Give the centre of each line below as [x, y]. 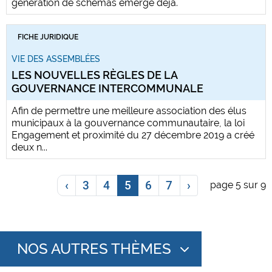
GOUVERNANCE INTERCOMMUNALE [107, 88]
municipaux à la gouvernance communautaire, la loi [128, 123]
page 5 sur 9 [238, 185]
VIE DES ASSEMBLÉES [56, 59]
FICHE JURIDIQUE [48, 37]
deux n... [29, 147]
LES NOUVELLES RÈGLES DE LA [94, 75]
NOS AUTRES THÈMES [94, 249]
